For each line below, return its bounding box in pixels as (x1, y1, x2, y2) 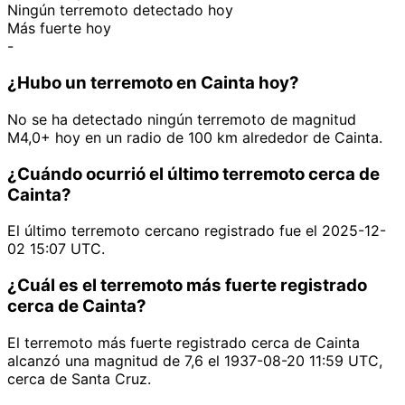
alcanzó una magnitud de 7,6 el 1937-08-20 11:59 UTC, (7, 351, 382, 370)
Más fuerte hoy (7, 19, 111, 38)
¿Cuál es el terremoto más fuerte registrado (7, 275, 367, 297)
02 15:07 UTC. (7, 240, 105, 259)
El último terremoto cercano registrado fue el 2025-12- (7, 221, 386, 240)
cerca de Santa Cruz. (7, 369, 151, 388)
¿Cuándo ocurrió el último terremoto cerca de (7, 163, 380, 184)
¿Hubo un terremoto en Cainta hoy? (7, 72, 299, 94)
